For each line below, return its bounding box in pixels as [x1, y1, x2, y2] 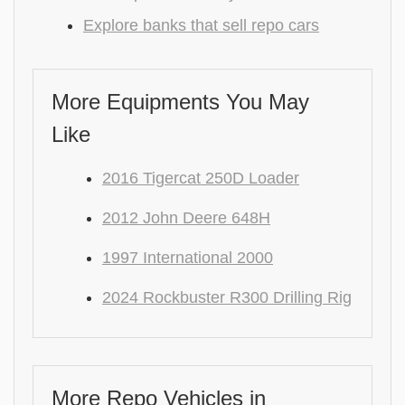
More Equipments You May [52, 89, 309, 114]
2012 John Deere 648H [102, 209, 270, 227]
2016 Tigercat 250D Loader [102, 169, 299, 187]
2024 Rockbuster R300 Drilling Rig [102, 288, 352, 306]
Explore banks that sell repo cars [83, 16, 319, 34]
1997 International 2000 [102, 249, 273, 267]
